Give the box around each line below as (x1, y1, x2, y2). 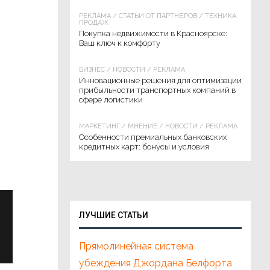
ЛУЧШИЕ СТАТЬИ (79, 210, 148, 220)
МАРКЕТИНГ (79, 122, 120, 130)
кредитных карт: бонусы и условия (79, 142, 209, 151)
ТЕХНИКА (205, 12, 236, 20)
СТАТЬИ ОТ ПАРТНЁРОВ (119, 12, 197, 20)
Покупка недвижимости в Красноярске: (79, 29, 227, 38)
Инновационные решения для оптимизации (79, 76, 242, 85)
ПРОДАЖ (79, 19, 108, 27)
